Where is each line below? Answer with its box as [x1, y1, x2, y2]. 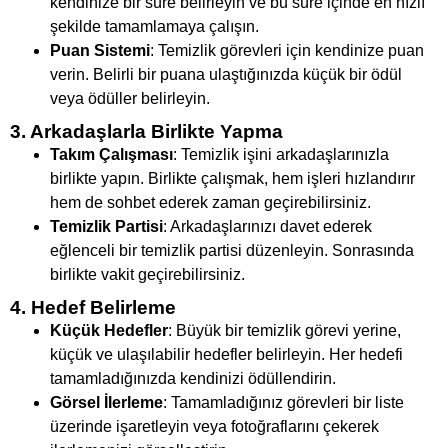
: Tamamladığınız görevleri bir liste [163, 394, 404, 412]
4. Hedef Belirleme [10, 297, 176, 319]
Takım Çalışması [50, 146, 173, 164]
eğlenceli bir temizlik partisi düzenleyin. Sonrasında [50, 242, 414, 260]
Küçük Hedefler [50, 322, 168, 340]
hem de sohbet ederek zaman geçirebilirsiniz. [50, 194, 371, 212]
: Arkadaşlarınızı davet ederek [163, 218, 372, 236]
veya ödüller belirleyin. [50, 90, 210, 108]
